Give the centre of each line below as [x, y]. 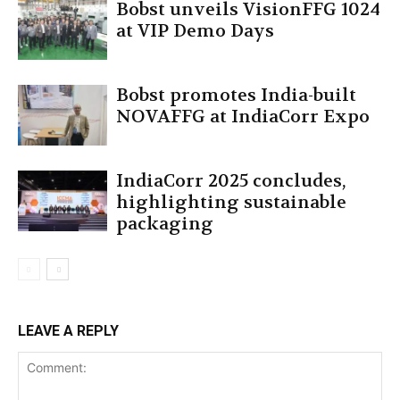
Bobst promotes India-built [236, 95]
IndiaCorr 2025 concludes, [231, 180]
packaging [165, 223]
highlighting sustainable [231, 202]
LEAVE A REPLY [68, 330]
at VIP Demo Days [195, 30]
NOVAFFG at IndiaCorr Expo [243, 116]
